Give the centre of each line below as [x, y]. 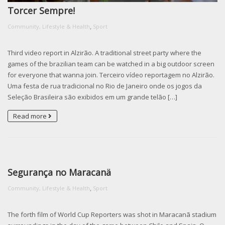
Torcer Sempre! [41, 11]
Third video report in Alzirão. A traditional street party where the [104, 53]
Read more [31, 116]
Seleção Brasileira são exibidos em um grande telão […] [92, 97]
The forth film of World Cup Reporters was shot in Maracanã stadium [112, 215]
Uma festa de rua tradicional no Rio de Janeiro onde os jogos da [105, 86]
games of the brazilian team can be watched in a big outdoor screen [111, 64]
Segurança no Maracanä [59, 173]
